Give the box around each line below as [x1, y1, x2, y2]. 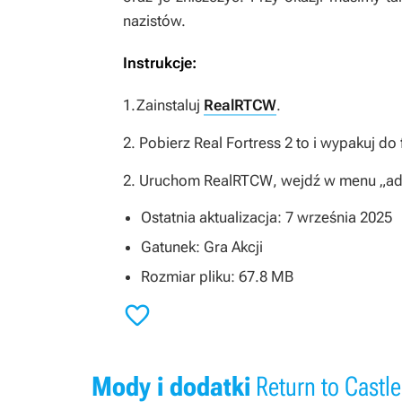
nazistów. [123, 12, 186, 30]
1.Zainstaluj [123, 96, 204, 114]
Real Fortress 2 [194, 134, 296, 152]
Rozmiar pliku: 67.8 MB [141, 267, 293, 285]
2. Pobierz [123, 134, 194, 152]
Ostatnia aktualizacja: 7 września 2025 [141, 208, 392, 226]
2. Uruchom [123, 171, 204, 189]
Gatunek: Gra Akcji [141, 238, 263, 256]
